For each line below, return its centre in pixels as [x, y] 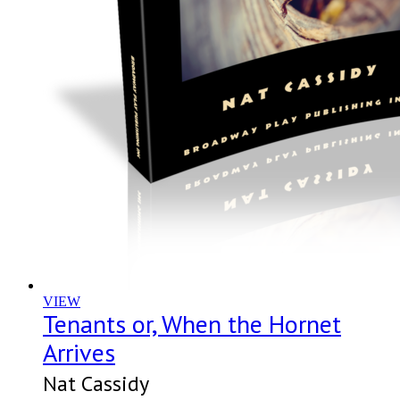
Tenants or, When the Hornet [192, 324]
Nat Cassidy [96, 384]
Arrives [79, 353]
